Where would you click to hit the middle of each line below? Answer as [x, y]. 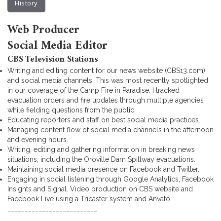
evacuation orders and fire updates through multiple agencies [106, 100]
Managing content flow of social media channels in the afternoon [110, 130]
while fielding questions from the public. [72, 110]
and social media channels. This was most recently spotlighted [108, 80]
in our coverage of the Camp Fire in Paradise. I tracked [93, 90]
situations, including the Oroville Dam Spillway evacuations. [101, 159]
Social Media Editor [58, 46]
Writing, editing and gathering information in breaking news [101, 149]
